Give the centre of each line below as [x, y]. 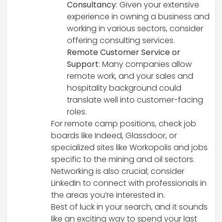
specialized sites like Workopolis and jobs [129, 147]
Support [83, 64]
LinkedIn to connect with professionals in [129, 183]
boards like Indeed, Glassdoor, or [114, 135]
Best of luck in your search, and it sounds [129, 207]
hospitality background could [124, 88]
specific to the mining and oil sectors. [123, 159]
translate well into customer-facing [135, 100]
